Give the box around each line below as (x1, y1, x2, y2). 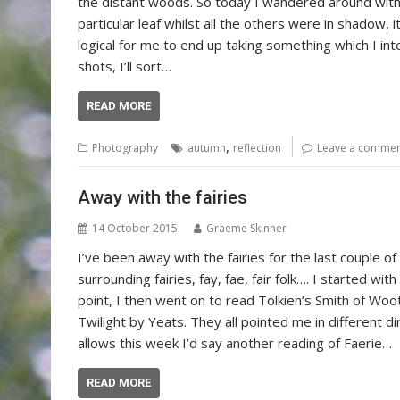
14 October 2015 (92, 220, 178, 236)
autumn (187, 140, 226, 155)
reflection (233, 140, 281, 155)
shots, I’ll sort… (78, 57, 171, 75)
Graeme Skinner (206, 220, 287, 236)
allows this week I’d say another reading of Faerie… (78, 333, 392, 352)
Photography (92, 140, 158, 155)
